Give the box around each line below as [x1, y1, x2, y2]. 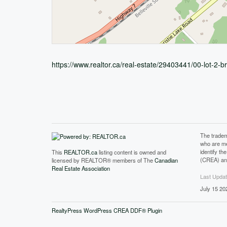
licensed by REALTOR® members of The [52, 156, 155, 164]
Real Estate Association [52, 164, 110, 172]
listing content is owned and [97, 147, 166, 156]
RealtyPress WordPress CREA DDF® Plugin [52, 206, 162, 214]
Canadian [155, 156, 178, 164]
